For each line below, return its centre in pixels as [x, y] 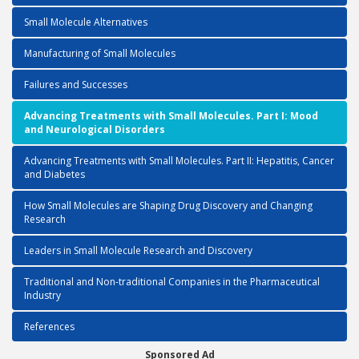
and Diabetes [54, 174]
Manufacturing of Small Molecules [100, 53]
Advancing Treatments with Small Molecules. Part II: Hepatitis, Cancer [179, 161]
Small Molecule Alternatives [86, 22]
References [49, 327]
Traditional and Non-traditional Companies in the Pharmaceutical [172, 282]
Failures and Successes [76, 85]
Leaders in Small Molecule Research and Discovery [138, 250]
